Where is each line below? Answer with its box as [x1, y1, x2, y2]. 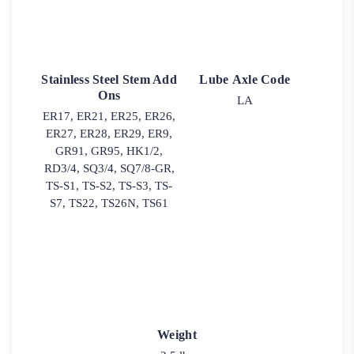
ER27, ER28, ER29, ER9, [46, 127, 173, 141]
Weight [157, 327, 197, 341]
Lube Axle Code [199, 73, 291, 87]
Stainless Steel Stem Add [41, 73, 177, 87]
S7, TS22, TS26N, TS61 [50, 197, 169, 210]
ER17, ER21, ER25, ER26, [43, 110, 176, 123]
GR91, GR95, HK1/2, [55, 145, 164, 158]
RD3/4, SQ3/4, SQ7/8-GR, [43, 162, 175, 175]
